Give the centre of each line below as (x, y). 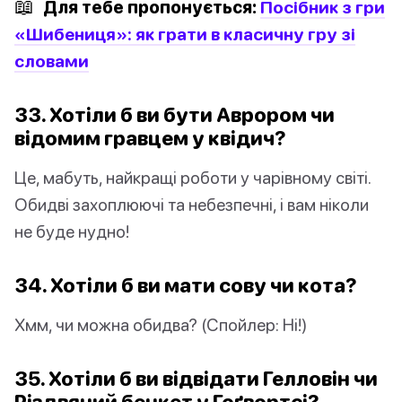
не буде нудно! (72, 231)
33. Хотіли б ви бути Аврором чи (175, 114)
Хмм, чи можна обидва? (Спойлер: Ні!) (161, 324)
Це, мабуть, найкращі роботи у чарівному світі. (192, 177)
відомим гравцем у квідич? (150, 137)
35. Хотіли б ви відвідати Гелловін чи (196, 378)
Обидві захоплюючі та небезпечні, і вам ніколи (192, 204)
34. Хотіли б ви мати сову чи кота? (186, 284)
